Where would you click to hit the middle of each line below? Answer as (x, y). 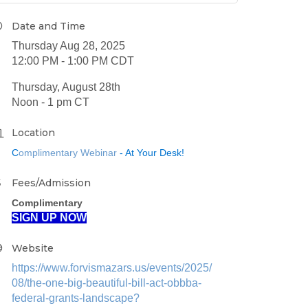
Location (33, 132)
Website (33, 248)
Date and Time (48, 26)
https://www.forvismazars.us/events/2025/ (112, 267)
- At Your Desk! (151, 152)
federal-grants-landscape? (76, 298)
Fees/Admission (51, 183)
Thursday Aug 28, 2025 (68, 45)
